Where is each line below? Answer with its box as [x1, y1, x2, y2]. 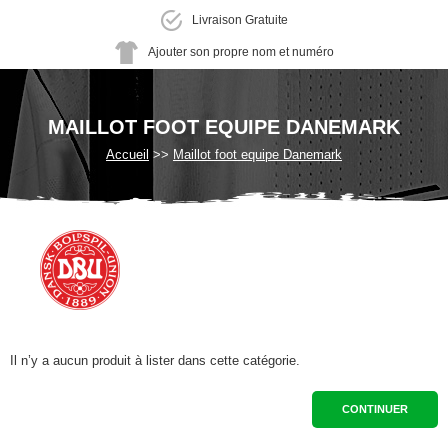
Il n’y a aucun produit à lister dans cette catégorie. [10, 353, 300, 368]
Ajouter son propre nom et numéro [147, 44, 334, 59]
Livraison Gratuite [191, 12, 288, 27]
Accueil [106, 147, 149, 162]
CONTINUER [342, 403, 408, 415]
